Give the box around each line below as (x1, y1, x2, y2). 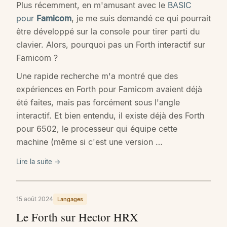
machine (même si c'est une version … (16, 137, 163, 147)
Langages (57, 196, 83, 203)
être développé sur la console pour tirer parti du (16, 26, 200, 37)
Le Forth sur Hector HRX (16, 209, 138, 225)
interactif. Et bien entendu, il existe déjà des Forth (16, 110, 204, 121)
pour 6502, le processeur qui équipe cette (16, 124, 177, 134)
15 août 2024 (16, 195, 53, 203)
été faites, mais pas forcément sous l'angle (16, 97, 180, 108)
